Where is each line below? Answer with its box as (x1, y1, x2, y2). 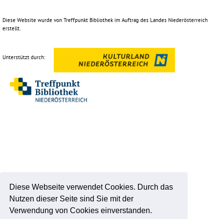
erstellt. (2, 24, 21, 32)
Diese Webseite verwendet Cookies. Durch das (9, 182, 174, 191)
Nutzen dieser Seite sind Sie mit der (9, 194, 134, 203)
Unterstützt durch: (2, 53, 46, 61)
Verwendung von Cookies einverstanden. (9, 206, 153, 215)
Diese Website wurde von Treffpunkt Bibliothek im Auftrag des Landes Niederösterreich (2, 16, 208, 23)
